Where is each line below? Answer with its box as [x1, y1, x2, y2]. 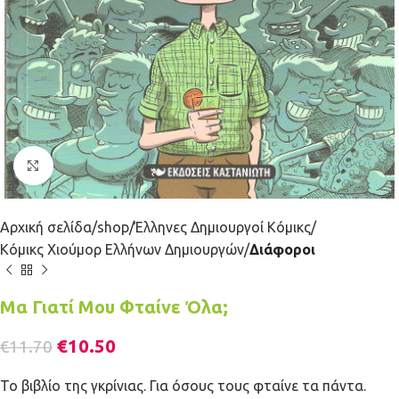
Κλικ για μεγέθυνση [53, 158, 174, 173]
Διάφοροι [249, 241, 315, 258]
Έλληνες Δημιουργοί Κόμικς [134, 219, 311, 236]
